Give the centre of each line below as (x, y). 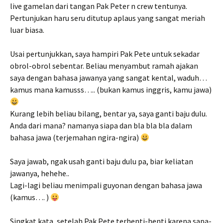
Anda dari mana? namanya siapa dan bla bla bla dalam (101, 125)
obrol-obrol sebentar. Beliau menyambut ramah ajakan (104, 65)
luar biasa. (27, 30)
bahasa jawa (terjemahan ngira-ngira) (75, 137)
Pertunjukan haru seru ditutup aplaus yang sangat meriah (108, 18)
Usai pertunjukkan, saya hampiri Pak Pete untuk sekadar (105, 54)
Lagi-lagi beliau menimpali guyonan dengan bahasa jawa (106, 185)
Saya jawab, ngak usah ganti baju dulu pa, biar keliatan (102, 161)
